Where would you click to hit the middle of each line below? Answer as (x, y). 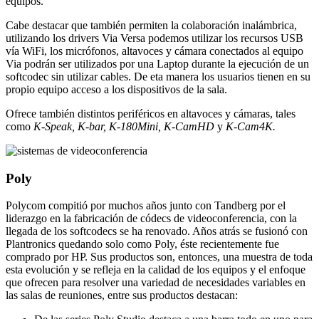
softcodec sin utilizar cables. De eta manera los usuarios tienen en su (158, 76)
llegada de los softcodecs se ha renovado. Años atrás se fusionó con (157, 231)
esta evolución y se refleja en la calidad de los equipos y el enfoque (156, 270)
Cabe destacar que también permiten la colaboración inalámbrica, (151, 25)
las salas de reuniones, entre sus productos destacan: (122, 296)
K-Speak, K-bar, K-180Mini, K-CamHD (125, 126)
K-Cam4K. (249, 126)
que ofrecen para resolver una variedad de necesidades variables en (156, 283)
